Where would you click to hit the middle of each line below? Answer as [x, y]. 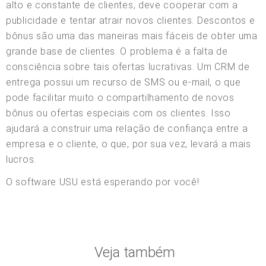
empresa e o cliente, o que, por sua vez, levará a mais [129, 144]
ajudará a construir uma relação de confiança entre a [127, 128]
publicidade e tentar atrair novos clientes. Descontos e [131, 20]
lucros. [21, 159]
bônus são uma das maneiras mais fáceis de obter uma [132, 36]
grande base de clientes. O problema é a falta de [117, 51]
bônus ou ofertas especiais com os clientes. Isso [118, 113]
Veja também [134, 252]
